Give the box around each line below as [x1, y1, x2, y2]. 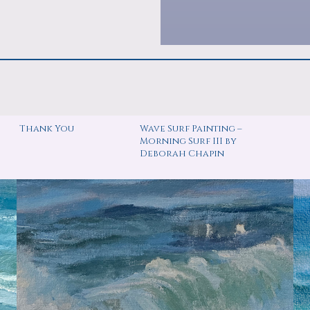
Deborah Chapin [139, 147, 224, 160]
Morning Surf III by [139, 134, 237, 147]
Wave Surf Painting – [139, 122, 242, 135]
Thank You [19, 122, 74, 135]
